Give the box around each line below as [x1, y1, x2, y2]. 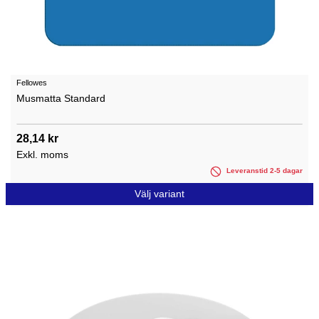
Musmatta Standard [16, 93, 105, 105]
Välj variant [135, 187, 184, 199]
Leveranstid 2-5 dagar [224, 167, 303, 175]
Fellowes [16, 78, 47, 88]
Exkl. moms [16, 149, 68, 161]
